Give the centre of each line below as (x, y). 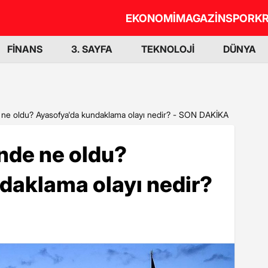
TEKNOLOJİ (168, 49)
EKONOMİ (151, 18)
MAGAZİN (201, 18)
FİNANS (25, 49)
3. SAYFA (92, 49)
